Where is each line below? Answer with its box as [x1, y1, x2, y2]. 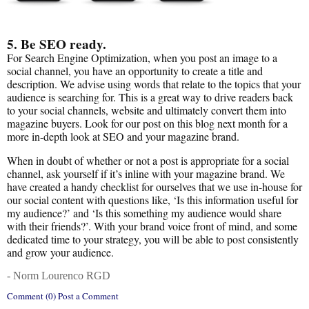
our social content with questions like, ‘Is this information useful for [7, 192, 298, 207]
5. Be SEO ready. [7, 34, 106, 54]
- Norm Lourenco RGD [7, 270, 110, 281]
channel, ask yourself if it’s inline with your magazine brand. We [7, 166, 285, 181]
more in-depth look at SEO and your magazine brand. [7, 129, 239, 143]
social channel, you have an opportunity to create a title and [7, 63, 263, 78]
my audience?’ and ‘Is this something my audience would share [7, 206, 281, 220]
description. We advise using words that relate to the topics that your [7, 77, 301, 91]
